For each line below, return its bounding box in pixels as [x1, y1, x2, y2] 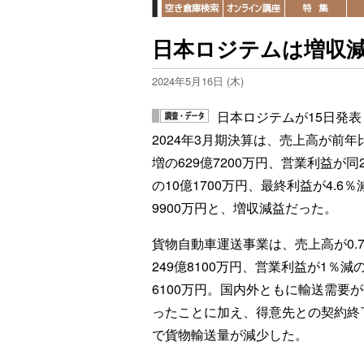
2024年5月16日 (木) [152, 73, 244, 89]
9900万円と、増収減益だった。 [152, 198, 337, 217]
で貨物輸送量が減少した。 [152, 325, 308, 344]
